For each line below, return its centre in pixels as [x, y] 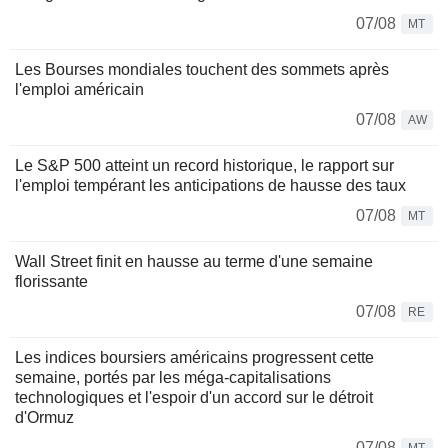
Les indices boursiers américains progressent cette [194, 357]
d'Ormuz [44, 417]
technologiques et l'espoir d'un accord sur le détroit [194, 397]
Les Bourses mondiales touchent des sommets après [202, 69]
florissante [51, 281]
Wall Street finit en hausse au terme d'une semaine [194, 261]
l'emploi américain [79, 89]
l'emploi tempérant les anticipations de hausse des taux [210, 185]
